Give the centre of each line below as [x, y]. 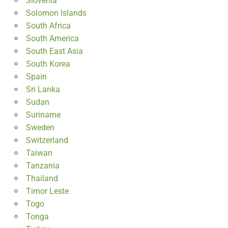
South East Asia [54, 51]
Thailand [42, 178]
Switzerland [47, 140]
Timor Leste [47, 191]
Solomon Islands [56, 13]
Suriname [43, 115]
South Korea [48, 64]
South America [52, 38]
